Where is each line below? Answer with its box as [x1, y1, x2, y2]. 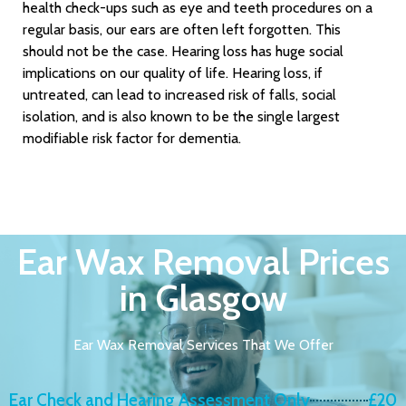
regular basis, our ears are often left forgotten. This [23, 20, 341, 38]
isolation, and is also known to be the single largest [23, 107, 340, 125]
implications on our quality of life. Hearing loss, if [23, 63, 323, 82]
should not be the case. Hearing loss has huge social [23, 42, 343, 60]
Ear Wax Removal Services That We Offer [72, 336, 333, 354]
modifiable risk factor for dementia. [23, 129, 241, 147]
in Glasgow [119, 275, 287, 321]
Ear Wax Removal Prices [16, 239, 390, 285]
